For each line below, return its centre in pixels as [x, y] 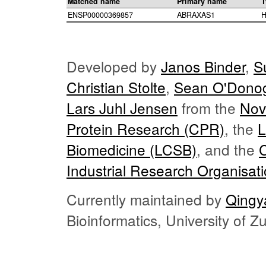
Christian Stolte [116, 87]
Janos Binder [203, 66]
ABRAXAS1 [196, 15]
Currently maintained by [146, 199]
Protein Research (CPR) [145, 129]
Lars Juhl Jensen [122, 108]
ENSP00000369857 [100, 15]
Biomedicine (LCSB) [132, 150]
